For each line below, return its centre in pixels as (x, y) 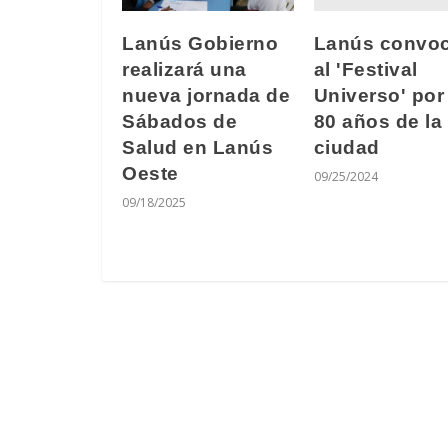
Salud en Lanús (197, 148)
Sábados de (179, 122)
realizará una (184, 70)
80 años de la (377, 122)
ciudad (346, 148)
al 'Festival (365, 70)
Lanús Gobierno (200, 44)
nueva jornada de (206, 96)
